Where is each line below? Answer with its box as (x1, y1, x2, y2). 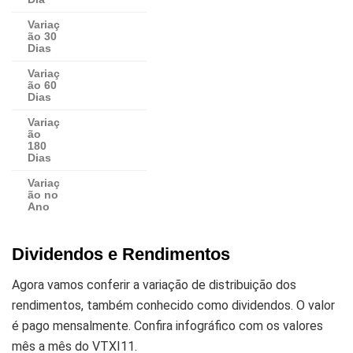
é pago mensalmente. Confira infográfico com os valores (12, 318, 323, 333)
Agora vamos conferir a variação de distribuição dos (12, 277, 296, 292)
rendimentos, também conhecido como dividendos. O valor (12, 297, 335, 313)
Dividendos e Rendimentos (12, 244, 230, 265)
